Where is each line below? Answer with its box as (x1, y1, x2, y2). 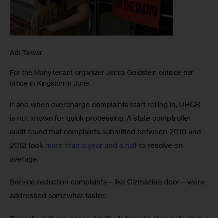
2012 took (10, 140, 45, 150)
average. (10, 154, 40, 163)
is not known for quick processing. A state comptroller (10, 113, 193, 123)
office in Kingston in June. (10, 78, 91, 87)
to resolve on (137, 140, 185, 150)
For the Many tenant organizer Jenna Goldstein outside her (10, 68, 194, 76)
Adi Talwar (10, 48, 42, 57)
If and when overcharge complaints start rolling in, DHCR (10, 99, 202, 109)
